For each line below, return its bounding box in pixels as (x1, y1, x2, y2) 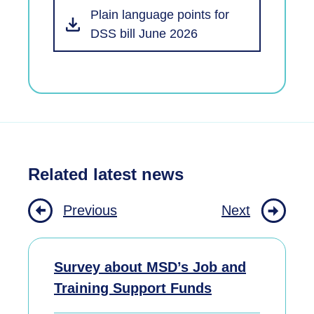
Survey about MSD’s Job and (54, 259, 246, 275)
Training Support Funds (54, 280, 212, 296)
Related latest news (28, 164, 184, 184)
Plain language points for (90, 8, 229, 22)
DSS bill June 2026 (90, 27, 198, 41)
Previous (63, 203, 117, 219)
